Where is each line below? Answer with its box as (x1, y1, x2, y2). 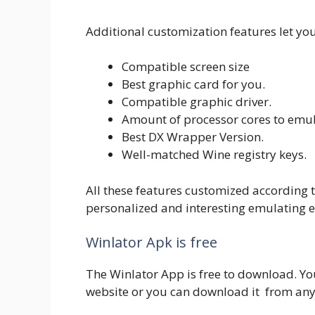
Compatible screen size (122, 58, 250, 75)
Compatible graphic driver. (122, 94, 271, 110)
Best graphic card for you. (122, 76, 265, 93)
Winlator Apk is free (86, 233, 217, 252)
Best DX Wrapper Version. (122, 129, 264, 146)
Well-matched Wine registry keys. (122, 146, 307, 163)
